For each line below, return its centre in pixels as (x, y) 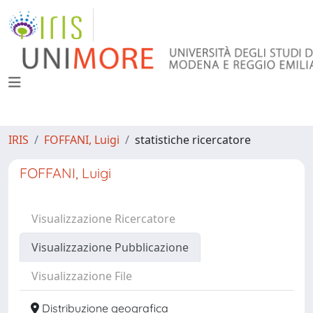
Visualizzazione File (82, 276)
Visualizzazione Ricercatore (103, 219)
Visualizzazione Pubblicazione (110, 247)
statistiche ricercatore (193, 140)
